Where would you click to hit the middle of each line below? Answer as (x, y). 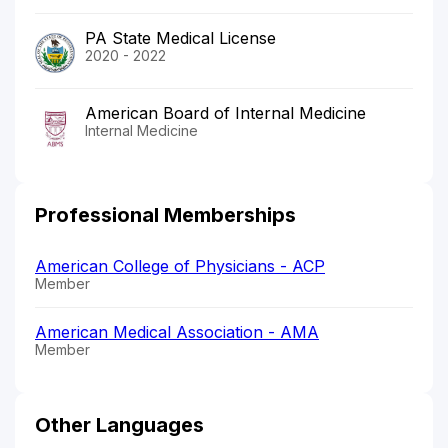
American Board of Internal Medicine (225, 112)
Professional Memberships (165, 214)
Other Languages (119, 424)
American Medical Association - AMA (177, 331)
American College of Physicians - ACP (180, 265)
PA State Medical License (180, 37)
